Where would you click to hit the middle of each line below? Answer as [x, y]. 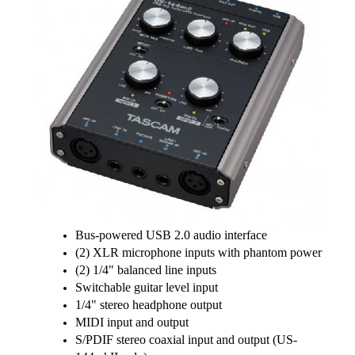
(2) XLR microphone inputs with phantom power [198, 253]
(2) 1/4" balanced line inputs [146, 270]
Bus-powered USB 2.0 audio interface [171, 235]
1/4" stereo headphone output [149, 305]
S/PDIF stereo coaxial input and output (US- [186, 340]
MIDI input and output [132, 323]
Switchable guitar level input [147, 288]
